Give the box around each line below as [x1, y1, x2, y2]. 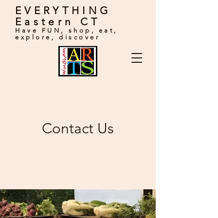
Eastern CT [15, 16, 101, 28]
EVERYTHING [15, 4, 111, 17]
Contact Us [42, 120, 114, 137]
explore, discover [15, 34, 100, 41]
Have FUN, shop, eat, [15, 27, 118, 34]
